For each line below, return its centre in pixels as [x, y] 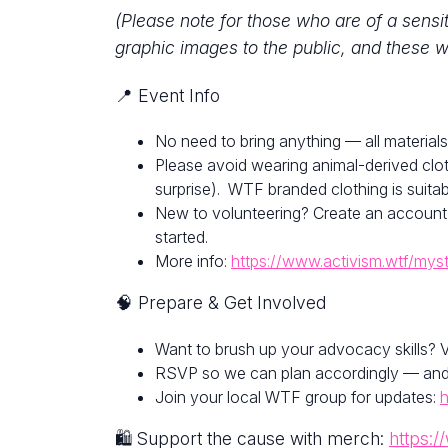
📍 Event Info [167, 95]
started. [181, 237]
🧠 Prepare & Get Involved [220, 303]
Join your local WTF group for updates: [297, 397]
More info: [193, 261]
